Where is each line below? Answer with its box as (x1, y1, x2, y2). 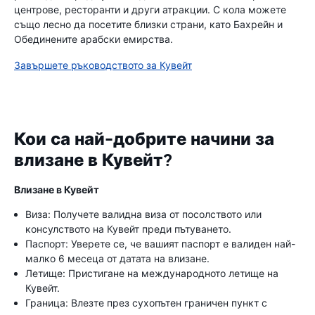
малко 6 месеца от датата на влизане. (25, 252, 210, 264)
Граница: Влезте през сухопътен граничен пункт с (25, 297, 267, 309)
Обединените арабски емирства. (14, 33, 173, 45)
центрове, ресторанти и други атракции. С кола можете (14, 4, 286, 15)
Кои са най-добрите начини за (14, 129, 274, 150)
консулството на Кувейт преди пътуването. (25, 223, 231, 235)
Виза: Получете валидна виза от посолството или (25, 208, 262, 220)
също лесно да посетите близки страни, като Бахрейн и (14, 18, 283, 30)
